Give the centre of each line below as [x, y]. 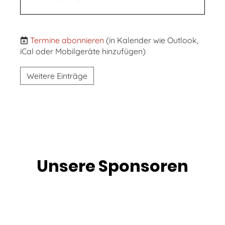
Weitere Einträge [57, 76]
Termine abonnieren [67, 40]
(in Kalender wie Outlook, [152, 40]
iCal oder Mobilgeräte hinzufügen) [83, 51]
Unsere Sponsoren [113, 166]
